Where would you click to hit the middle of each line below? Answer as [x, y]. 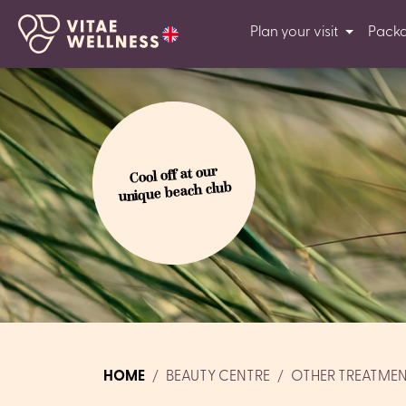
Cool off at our [174, 174]
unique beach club [175, 192]
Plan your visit [294, 33]
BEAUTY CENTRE [218, 377]
